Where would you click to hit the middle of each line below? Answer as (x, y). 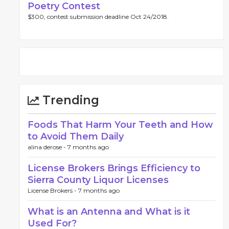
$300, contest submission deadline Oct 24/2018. (98, 17)
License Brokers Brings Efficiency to (114, 168)
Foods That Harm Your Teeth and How (120, 125)
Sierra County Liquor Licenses (98, 180)
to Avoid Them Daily (76, 136)
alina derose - (48, 147)
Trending (69, 100)
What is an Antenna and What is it (109, 212)
